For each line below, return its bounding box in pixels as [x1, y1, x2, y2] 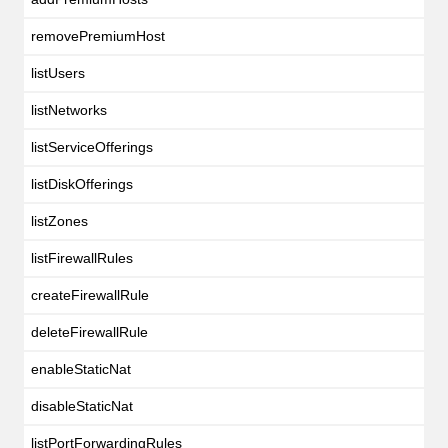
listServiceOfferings [30, 138, 153, 155]
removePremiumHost [30, 27, 165, 44]
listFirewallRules [30, 249, 133, 266]
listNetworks [30, 101, 107, 118]
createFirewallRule [30, 286, 149, 303]
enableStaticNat [30, 360, 131, 377]
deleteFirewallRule [30, 323, 148, 340]
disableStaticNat [30, 397, 133, 414]
